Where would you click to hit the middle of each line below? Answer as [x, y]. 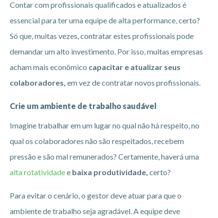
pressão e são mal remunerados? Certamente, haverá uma [104, 156]
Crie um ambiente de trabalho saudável [83, 106]
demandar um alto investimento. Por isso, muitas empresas [106, 51]
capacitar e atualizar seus [135, 67]
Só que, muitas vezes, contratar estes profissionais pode [102, 36]
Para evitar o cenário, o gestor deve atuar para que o [96, 195]
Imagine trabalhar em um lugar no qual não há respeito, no [105, 125]
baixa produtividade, [110, 172]
